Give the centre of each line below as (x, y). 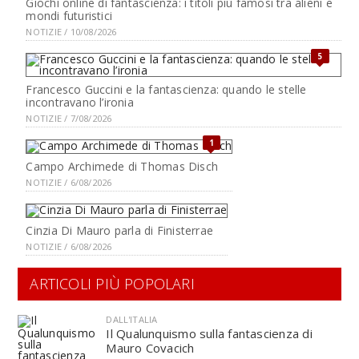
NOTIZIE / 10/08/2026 (71, 32)
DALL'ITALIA (132, 319)
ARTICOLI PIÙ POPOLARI (112, 284)
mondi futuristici (69, 16)
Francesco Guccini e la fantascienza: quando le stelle (166, 89)
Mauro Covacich (150, 348)
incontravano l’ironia (80, 102)
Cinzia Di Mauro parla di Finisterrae (120, 230)
